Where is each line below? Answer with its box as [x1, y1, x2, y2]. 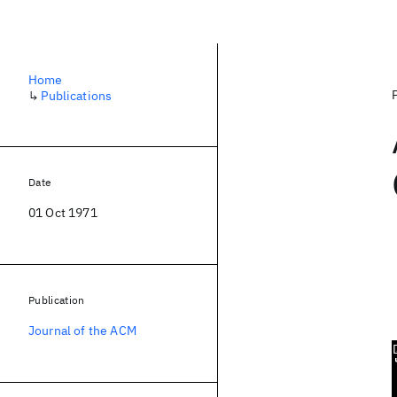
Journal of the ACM [28, 323, 136, 339]
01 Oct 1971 [28, 205, 97, 221]
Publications [41, 88, 113, 104]
